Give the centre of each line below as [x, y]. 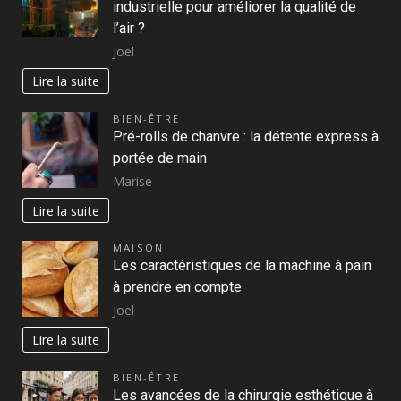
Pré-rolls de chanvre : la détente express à [246, 136]
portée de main [160, 158]
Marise [132, 181]
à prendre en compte [177, 287]
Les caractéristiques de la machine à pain [242, 266]
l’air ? [129, 29]
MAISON [139, 248]
